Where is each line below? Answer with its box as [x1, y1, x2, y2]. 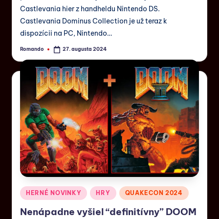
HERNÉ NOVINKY [26, 189, 82, 197]
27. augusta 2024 [63, 46, 107, 53]
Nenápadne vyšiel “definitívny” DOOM [20, 205, 197, 218]
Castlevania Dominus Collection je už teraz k [20, 16, 167, 25]
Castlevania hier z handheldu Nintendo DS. [20, 4, 160, 13]
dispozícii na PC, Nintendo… [20, 28, 112, 38]
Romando [20, 46, 44, 53]
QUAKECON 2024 [125, 189, 183, 197]
